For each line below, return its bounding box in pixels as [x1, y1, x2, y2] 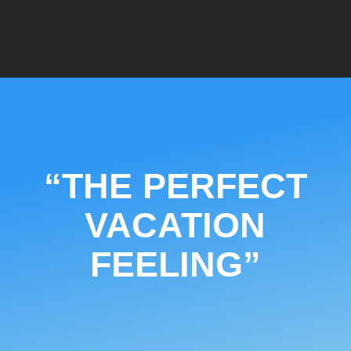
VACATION [85, 204, 266, 245]
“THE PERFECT [43, 165, 307, 206]
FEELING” [89, 244, 261, 284]
